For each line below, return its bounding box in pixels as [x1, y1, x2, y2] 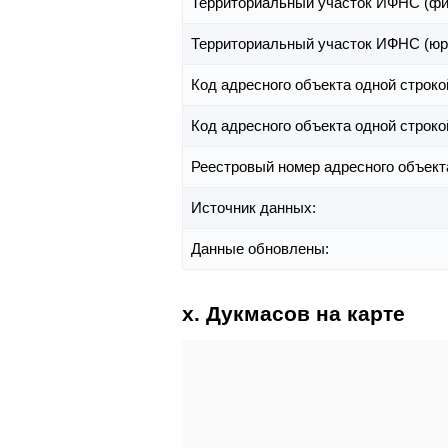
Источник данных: [191, 199, 320, 217]
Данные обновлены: [191, 240, 333, 258]
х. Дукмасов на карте [182, 302, 405, 326]
